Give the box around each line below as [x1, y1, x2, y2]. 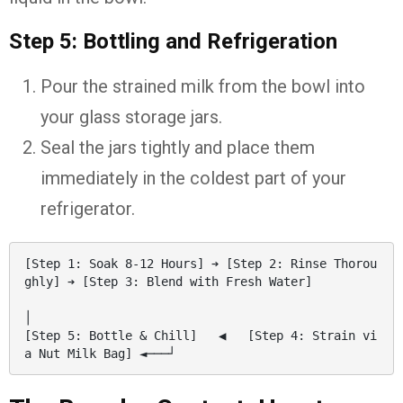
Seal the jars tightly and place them [40, 137, 315, 158]
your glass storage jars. [40, 106, 222, 128]
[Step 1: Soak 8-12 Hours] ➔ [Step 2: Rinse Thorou [24, 256, 377, 272]
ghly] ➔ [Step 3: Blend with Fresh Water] [24, 274, 312, 290]
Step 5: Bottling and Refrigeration [9, 29, 337, 54]
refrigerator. [40, 198, 135, 219]
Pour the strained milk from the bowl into [40, 76, 365, 97]
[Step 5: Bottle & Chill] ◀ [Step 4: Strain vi [24, 328, 377, 344]
